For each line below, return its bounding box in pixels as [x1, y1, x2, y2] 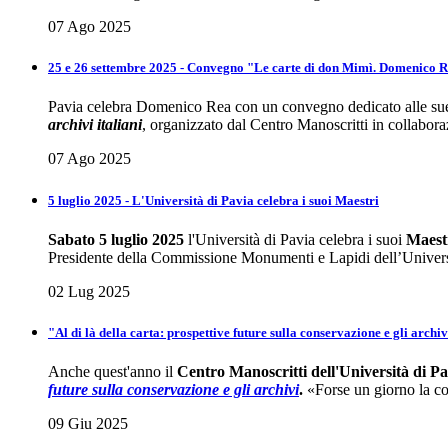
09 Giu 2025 [48, 415, 128, 433]
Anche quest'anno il [48, 363, 177, 381]
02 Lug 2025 [48, 282, 130, 300]
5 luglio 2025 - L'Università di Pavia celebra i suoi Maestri [48, 192, 379, 208]
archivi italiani [48, 116, 142, 134]
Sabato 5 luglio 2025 [48, 230, 184, 248]
